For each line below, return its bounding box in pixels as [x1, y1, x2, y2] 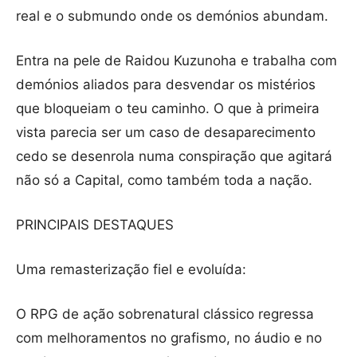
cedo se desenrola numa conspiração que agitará [16, 148, 332, 165]
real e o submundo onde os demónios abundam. [16, 8, 328, 25]
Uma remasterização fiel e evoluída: [16, 261, 246, 278]
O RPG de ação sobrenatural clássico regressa [16, 306, 314, 323]
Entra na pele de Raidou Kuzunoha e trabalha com [16, 53, 337, 69]
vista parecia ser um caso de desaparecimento [16, 124, 316, 141]
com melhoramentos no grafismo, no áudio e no [16, 330, 322, 347]
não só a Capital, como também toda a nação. [16, 172, 312, 189]
